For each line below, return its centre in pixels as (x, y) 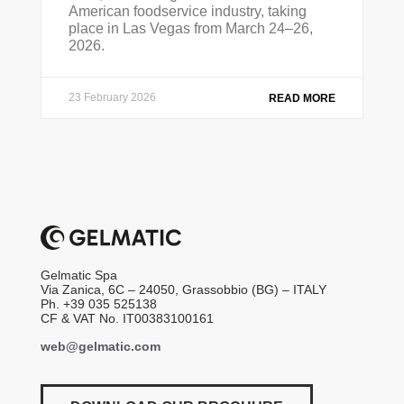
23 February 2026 (112, 97)
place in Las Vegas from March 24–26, (190, 28)
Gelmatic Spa (78, 275)
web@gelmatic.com (100, 346)
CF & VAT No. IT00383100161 (127, 319)
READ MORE (303, 98)
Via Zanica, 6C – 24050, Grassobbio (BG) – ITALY (183, 290)
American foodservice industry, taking (187, 11)
